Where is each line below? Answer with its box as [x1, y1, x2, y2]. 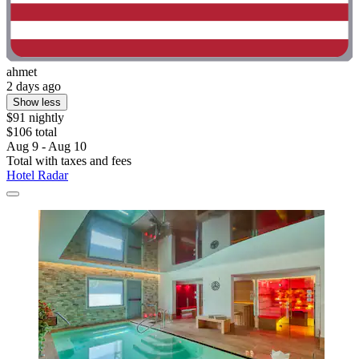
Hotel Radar [6, 168, 68, 183]
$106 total [6, 125, 57, 139]
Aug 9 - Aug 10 [6, 139, 87, 154]
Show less [13, 96, 61, 109]
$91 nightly [6, 111, 64, 125]
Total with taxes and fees [6, 154, 131, 168]
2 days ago [6, 79, 61, 94]
